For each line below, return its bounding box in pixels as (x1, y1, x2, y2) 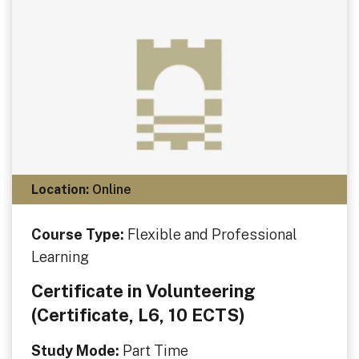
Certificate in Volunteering (31, 280, 256, 301)
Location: (31, 181, 89, 197)
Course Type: (31, 226, 127, 244)
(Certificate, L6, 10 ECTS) (31, 304, 245, 325)
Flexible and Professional (127, 226, 297, 244)
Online (89, 181, 131, 197)
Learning (31, 248, 89, 266)
